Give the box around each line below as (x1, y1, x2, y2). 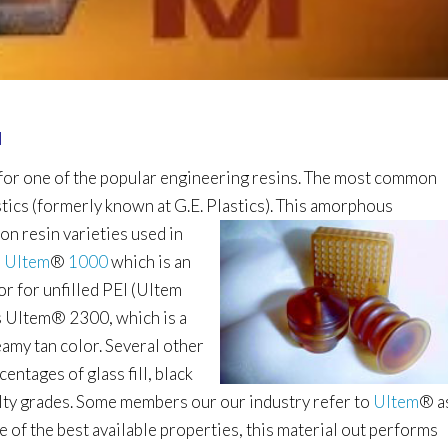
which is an (108, 250, 192, 272)
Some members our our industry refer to (76, 390, 374, 412)
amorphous (310, 194, 394, 216)
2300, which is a (66, 306, 188, 328)
